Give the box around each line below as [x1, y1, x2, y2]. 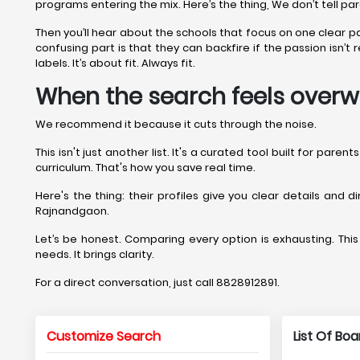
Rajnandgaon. [35, 203, 109, 219]
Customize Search [47, 327, 161, 346]
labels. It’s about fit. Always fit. [35, 55, 195, 71]
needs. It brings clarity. [35, 247, 154, 262]
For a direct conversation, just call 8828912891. [35, 275, 280, 290]
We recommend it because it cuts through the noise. [35, 117, 317, 132]
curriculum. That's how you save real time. [35, 160, 256, 175]
